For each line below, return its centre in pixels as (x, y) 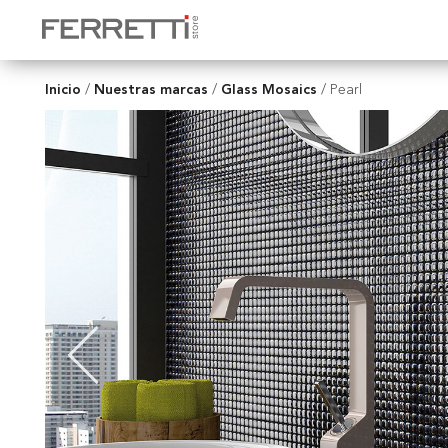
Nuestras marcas (151, 89)
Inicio (63, 89)
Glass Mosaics (269, 89)
